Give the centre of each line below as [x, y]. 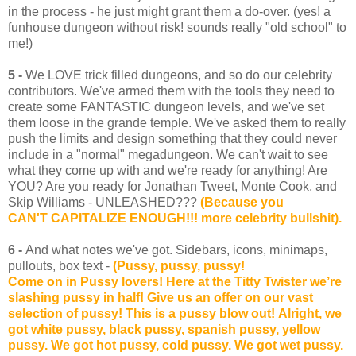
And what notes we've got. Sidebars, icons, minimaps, [175, 250]
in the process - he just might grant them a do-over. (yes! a [169, 12]
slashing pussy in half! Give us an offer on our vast [161, 298]
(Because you [242, 203]
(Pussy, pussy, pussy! [179, 266]
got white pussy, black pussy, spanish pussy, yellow [164, 330]
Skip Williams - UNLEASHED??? [104, 203]
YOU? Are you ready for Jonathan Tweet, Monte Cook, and [172, 187]
